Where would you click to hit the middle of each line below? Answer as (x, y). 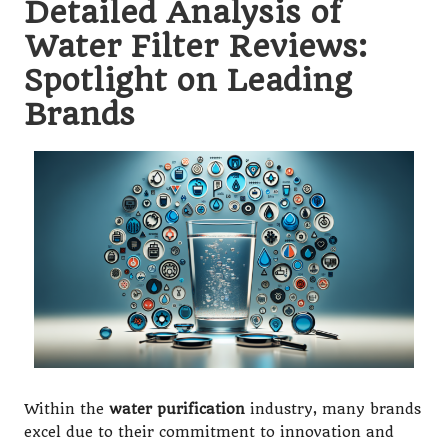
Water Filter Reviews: (195, 46)
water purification (177, 410)
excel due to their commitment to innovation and (209, 433)
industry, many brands (333, 410)
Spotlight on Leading (188, 80)
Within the (66, 410)
